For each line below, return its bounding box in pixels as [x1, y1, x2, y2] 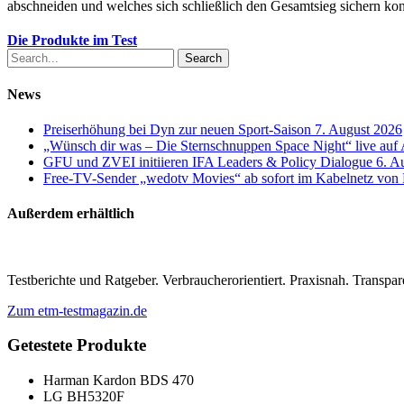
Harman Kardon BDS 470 [43, 372, 194, 389]
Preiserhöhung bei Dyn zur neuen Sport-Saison [43, 122, 311, 138]
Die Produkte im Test [7, 32, 137, 48]
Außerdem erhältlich [7, 206, 134, 222]
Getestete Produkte [7, 335, 146, 355]
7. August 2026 [315, 122, 402, 138]
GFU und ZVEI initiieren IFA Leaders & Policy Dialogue [43, 154, 372, 170]
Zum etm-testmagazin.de [7, 302, 147, 318]
